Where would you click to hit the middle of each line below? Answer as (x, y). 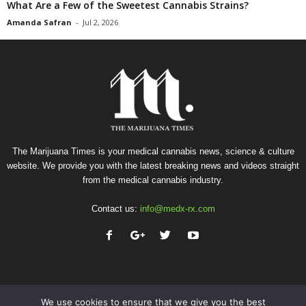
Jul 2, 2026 (100, 22)
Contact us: (115, 208)
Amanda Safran (39, 22)
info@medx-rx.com (177, 208)
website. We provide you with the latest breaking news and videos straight (153, 165)
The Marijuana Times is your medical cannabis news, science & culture (153, 151)
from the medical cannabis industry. (153, 180)
